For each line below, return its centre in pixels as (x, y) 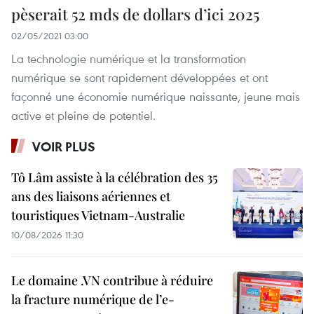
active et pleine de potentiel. (83, 115)
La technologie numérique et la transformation (129, 58)
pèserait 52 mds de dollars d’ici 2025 (135, 14)
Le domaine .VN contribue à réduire (112, 280)
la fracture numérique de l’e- (93, 299)
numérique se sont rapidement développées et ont (139, 77)
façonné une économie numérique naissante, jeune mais (156, 96)
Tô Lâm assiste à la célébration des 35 (115, 177)
